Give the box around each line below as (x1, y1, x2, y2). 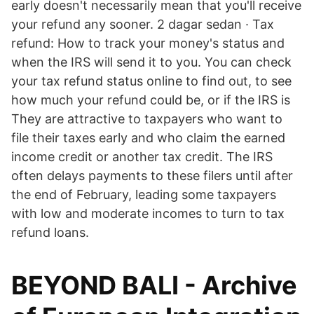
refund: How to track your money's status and (11, 36, 285, 50)
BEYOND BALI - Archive (11, 270, 297, 301)
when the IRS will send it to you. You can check (11, 55, 292, 69)
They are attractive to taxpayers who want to (11, 111, 282, 126)
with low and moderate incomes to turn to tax (11, 206, 285, 221)
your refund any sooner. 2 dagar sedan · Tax (11, 17, 274, 32)
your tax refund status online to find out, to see (11, 74, 292, 88)
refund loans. (11, 225, 89, 240)
